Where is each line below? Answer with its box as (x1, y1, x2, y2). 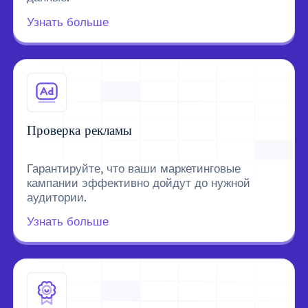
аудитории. (27, 189, 87, 204)
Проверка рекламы (27, 121, 133, 138)
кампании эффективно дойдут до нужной (27, 175, 251, 190)
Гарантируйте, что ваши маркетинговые (27, 160, 241, 175)
